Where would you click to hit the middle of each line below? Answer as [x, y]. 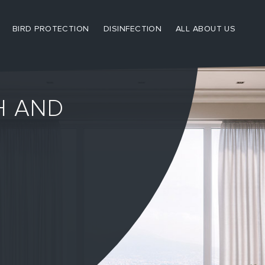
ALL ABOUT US [206, 29]
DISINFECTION [132, 29]
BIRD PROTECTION [51, 29]
